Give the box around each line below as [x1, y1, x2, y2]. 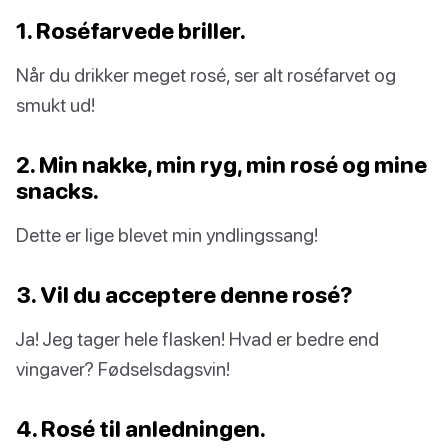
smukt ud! [16, 93, 95, 117]
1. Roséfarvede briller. [16, 17, 246, 45]
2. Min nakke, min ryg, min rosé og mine [16, 151, 427, 179]
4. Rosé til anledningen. [16, 415, 266, 443]
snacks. [16, 177, 99, 205]
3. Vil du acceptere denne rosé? [16, 281, 353, 309]
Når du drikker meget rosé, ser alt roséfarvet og [16, 63, 396, 87]
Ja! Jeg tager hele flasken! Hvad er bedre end [16, 327, 379, 351]
